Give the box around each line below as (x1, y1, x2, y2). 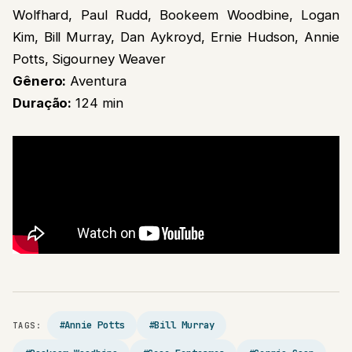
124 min (71, 95, 123, 112)
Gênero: (13, 73, 67, 90)
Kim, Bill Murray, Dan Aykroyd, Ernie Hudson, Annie (13, 29, 339, 46)
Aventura (66, 73, 126, 90)
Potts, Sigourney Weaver (13, 51, 167, 68)
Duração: (13, 95, 72, 112)
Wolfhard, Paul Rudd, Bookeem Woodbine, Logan (13, 7, 339, 24)
